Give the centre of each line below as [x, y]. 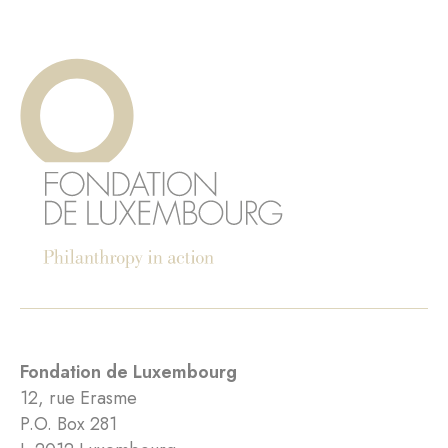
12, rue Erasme [78, 398]
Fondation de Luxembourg [128, 372]
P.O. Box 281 [68, 424]
